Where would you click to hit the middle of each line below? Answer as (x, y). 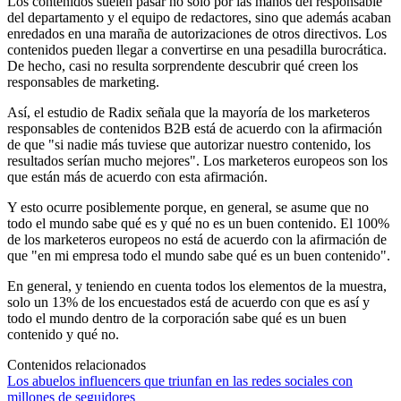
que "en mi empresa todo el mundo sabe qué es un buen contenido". (199, 255)
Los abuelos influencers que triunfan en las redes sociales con (180, 380)
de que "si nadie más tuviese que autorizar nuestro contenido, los (189, 144)
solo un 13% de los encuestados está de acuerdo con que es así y (188, 302)
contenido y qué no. (63, 334)
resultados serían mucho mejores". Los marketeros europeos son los (197, 160)
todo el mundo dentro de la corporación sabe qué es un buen (177, 318)
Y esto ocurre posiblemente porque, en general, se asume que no (188, 207)
